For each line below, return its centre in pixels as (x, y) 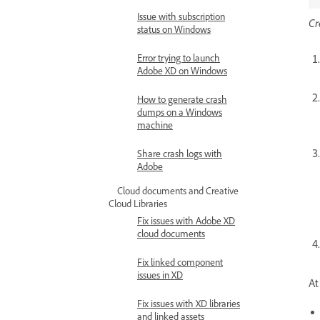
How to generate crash (182, 99)
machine (155, 125)
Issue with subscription (181, 16)
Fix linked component (180, 262)
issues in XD (160, 275)
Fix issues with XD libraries (189, 303)
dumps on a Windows (180, 112)
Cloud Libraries (138, 203)
